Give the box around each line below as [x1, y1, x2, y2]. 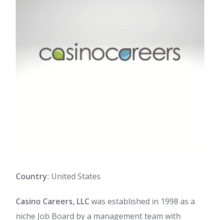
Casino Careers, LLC [16, 196, 89, 207]
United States [49, 171, 101, 182]
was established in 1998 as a [89, 196, 195, 207]
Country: [16, 171, 49, 182]
